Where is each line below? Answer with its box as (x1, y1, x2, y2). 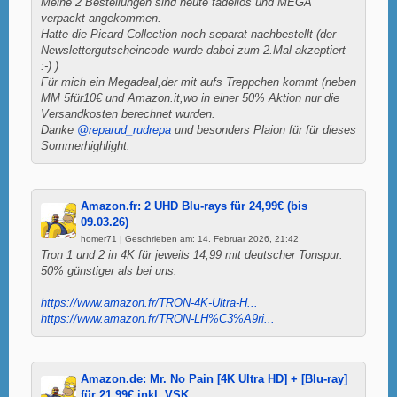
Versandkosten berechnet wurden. (41, 107, 215, 121)
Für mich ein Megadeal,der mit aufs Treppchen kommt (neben (41, 75, 356, 89)
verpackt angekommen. (41, 12, 161, 25)
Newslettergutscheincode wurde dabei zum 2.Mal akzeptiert (41, 43, 346, 57)
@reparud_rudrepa (77, 123, 171, 136)
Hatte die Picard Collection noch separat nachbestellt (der (41, 27, 336, 41)
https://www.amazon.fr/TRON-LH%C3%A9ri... (41, 312, 275, 325)
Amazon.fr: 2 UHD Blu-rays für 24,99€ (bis (81, 199, 307, 213)
